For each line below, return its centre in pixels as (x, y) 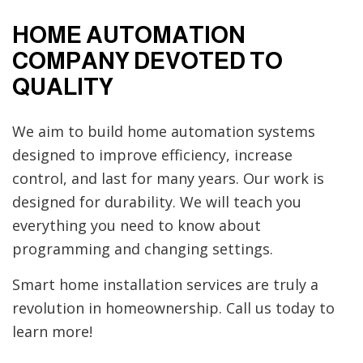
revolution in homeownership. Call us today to (173, 308)
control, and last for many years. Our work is (168, 179)
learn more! (52, 332)
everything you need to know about (137, 226)
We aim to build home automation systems (164, 132)
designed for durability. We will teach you (157, 202)
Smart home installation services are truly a (165, 285)
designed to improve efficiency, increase (152, 155)
